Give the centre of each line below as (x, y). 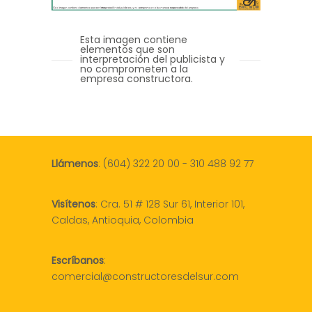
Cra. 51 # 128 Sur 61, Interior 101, (172, 204)
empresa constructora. (137, 79)
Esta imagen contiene (134, 40)
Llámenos (75, 164)
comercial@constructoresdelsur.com (145, 277)
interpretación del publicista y (153, 60)
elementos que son (128, 50)
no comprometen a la (134, 69)
